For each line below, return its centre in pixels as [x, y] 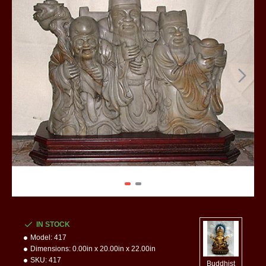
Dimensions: [50, 249]
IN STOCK [53, 224]
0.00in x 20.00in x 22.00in [114, 249]
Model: [41, 237]
